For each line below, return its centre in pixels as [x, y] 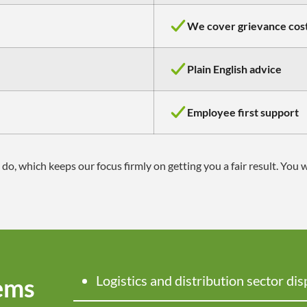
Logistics [121, 281]
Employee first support [243, 112]
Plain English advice [234, 69]
